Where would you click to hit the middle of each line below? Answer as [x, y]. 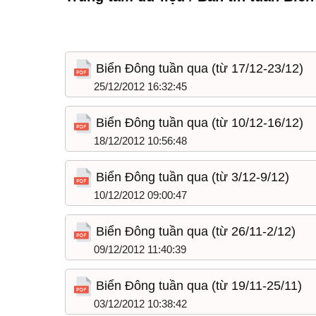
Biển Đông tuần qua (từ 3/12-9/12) [191, 177]
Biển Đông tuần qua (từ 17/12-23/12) [198, 68]
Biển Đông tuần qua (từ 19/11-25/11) [197, 286]
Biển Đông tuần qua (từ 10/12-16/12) [198, 123]
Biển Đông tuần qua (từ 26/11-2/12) [194, 231]
